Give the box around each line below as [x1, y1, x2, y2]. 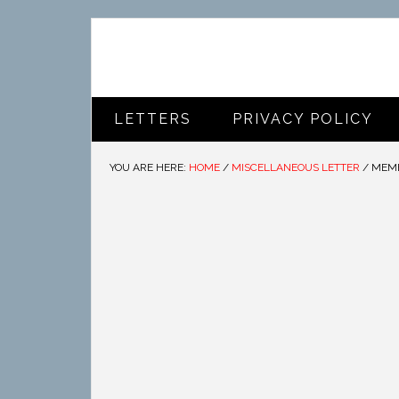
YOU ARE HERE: [110, 161, 189, 174]
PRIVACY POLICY [232, 110, 373, 127]
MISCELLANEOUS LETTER [232, 161, 360, 174]
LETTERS [114, 110, 191, 127]
